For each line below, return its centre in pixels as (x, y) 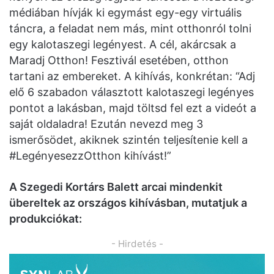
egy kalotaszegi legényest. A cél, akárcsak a (123, 44)
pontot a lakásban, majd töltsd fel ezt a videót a (133, 108)
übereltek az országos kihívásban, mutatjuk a (128, 202)
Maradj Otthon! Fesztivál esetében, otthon (119, 60)
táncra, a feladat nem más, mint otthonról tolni (130, 28)
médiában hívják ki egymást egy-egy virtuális (125, 12)
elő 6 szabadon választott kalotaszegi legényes (131, 92)
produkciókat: (46, 218)
